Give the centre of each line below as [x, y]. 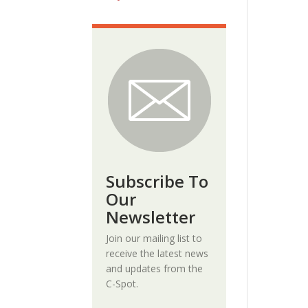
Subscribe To [157, 181]
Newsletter [151, 217]
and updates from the [155, 268]
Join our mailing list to [154, 238]
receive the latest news [157, 253]
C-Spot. [122, 284]
